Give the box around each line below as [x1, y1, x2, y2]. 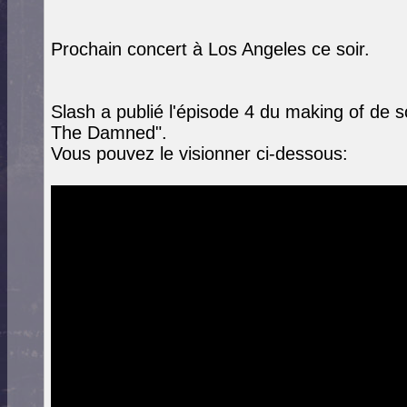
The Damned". [51, 123, 167, 143]
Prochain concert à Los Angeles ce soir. [51, 39, 370, 59]
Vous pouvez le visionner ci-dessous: [51, 144, 348, 164]
